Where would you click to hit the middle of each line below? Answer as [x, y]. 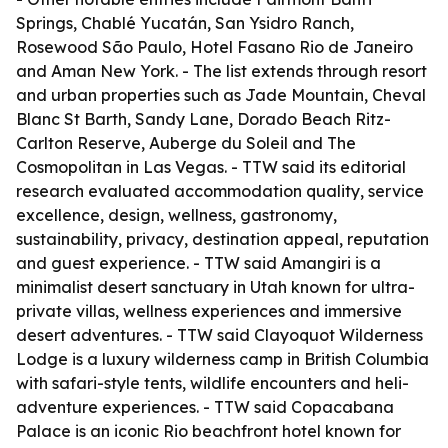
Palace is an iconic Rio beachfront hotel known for [208, 431]
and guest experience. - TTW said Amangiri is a [198, 263]
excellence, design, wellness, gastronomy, [176, 215]
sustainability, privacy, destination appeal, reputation [222, 239]
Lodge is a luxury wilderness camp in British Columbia [222, 359]
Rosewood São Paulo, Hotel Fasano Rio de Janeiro [214, 47]
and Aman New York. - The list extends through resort [221, 71]
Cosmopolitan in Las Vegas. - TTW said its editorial [211, 167]
